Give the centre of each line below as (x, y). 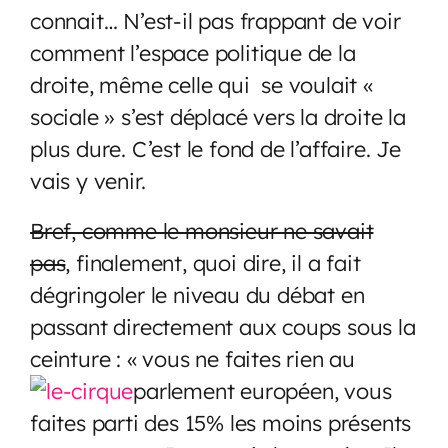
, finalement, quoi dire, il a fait (213, 262)
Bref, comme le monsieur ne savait (202, 230)
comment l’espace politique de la (193, 52)
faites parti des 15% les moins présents (221, 422)
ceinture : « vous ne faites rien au (192, 358)
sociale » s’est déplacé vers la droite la (218, 116)
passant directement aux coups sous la (223, 326)
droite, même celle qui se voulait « (201, 84)
